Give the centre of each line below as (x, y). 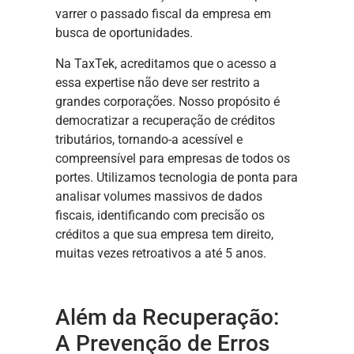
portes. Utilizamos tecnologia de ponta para (177, 177)
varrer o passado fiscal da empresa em (163, 14)
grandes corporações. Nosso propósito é (168, 101)
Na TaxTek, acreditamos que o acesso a (166, 63)
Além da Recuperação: (167, 318)
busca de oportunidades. (124, 33)
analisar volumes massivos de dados (159, 196)
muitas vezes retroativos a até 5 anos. (161, 253)
